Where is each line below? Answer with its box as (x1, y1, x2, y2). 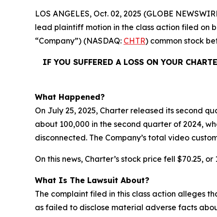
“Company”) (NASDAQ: (35, 36, 124, 46)
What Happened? (35, 92, 105, 102)
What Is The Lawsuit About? (35, 175, 149, 186)
